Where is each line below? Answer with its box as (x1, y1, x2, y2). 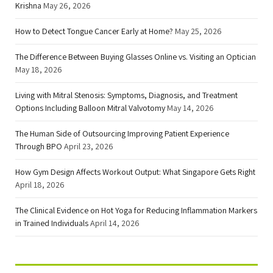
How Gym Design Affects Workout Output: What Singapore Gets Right (15, 166, 255, 177)
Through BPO (15, 140, 62, 152)
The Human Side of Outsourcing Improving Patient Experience (15, 127, 229, 139)
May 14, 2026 (167, 102, 214, 113)
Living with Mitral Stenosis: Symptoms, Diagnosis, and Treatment (15, 89, 238, 101)
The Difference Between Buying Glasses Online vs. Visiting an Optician (15, 51, 256, 62)
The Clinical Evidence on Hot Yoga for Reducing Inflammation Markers (15, 204, 257, 216)
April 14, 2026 (90, 217, 140, 229)
